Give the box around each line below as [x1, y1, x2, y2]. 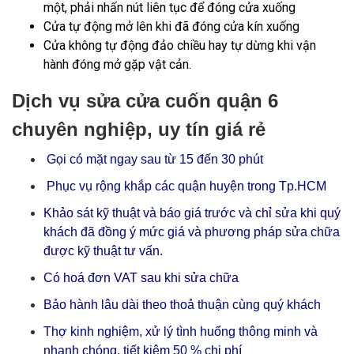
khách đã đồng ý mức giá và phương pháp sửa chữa [43, 225, 340, 239]
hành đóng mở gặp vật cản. [43, 57, 191, 72]
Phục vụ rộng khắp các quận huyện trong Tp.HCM [43, 179, 326, 193]
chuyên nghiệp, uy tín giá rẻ [12, 119, 265, 140]
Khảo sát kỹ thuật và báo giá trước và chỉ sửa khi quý [43, 206, 341, 220]
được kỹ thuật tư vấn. [43, 244, 163, 258]
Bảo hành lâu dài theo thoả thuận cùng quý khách [43, 298, 321, 311]
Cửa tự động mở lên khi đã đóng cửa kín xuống [43, 19, 299, 34]
